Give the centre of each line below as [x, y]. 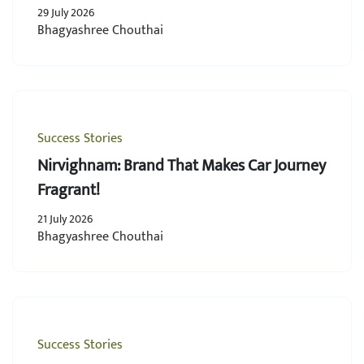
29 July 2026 [66, 13]
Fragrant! [69, 190]
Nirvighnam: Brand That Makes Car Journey [80, 166]
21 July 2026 [65, 219]
